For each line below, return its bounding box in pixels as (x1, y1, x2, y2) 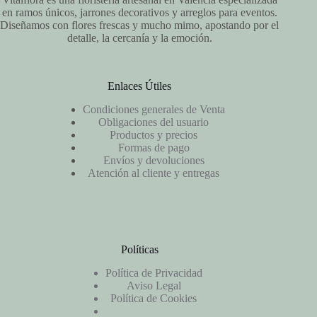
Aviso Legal (126, 279, 181, 292)
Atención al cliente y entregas (88, 166, 220, 179)
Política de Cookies (110, 292, 197, 304)
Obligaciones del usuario (98, 115, 209, 128)
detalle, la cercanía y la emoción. (67, 32, 212, 44)
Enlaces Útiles (108, 80, 172, 92)
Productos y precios (110, 128, 198, 141)
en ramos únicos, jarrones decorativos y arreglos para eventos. (1, 6, 277, 18)
